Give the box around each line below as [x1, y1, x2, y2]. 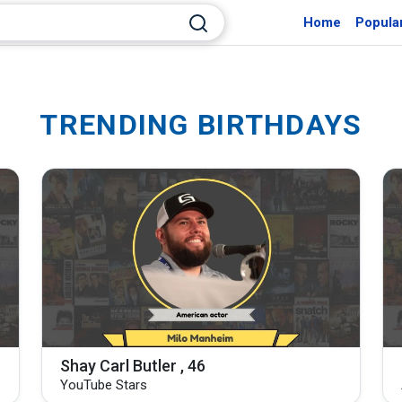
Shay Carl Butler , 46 [60, 356, 205, 376]
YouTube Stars [60, 377, 147, 394]
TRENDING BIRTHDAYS [39, 108, 363, 142]
